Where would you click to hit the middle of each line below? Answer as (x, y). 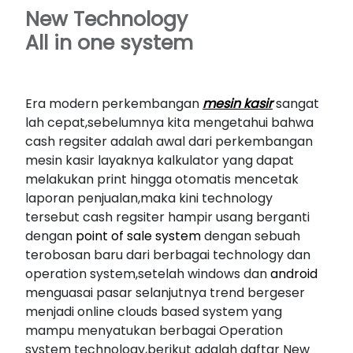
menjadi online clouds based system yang (154, 312)
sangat (296, 104)
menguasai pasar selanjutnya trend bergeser (165, 293)
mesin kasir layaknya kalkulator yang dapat (160, 161)
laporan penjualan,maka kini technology (149, 199)
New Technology (106, 20)
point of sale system (138, 236)
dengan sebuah (251, 236)
